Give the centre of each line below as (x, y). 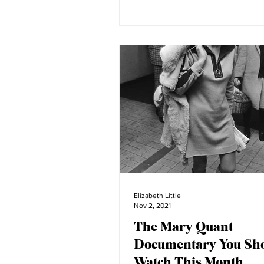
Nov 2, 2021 (152, 205)
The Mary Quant (183, 226)
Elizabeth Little (157, 196)
